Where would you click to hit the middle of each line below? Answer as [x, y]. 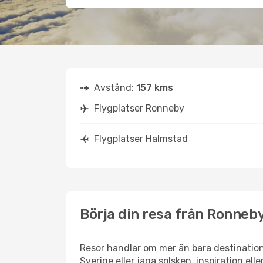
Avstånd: [115, 88]
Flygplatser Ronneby [139, 108]
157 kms [155, 88]
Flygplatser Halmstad [141, 139]
